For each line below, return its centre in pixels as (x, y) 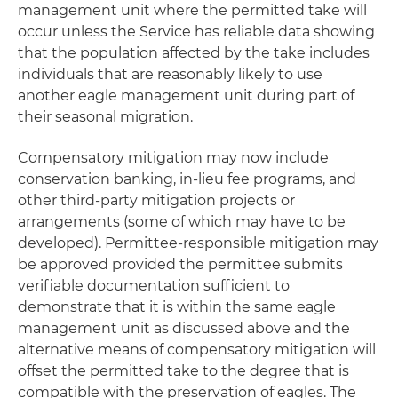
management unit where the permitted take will (192, 10)
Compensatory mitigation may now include (173, 158)
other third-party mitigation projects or (156, 200)
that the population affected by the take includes (194, 53)
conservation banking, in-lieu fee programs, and (187, 179)
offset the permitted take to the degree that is (183, 371)
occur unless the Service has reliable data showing (196, 32)
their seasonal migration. (105, 117)
